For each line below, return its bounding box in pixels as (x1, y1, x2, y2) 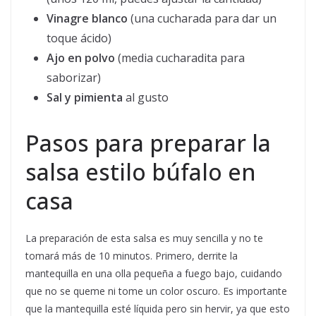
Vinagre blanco (47, 11, 128, 27)
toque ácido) (47, 30, 111, 47)
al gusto (123, 90, 169, 106)
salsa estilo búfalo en (25, 157, 256, 188)
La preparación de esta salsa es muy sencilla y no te (25, 231, 263, 245)
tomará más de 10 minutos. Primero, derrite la (25, 249, 238, 263)
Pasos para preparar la (25, 128, 271, 159)
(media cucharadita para (115, 50, 245, 66)
